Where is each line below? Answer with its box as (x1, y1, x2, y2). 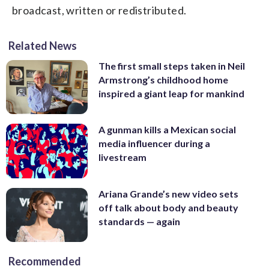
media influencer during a (98, 138, 210, 150)
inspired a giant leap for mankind (98, 87, 244, 99)
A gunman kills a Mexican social (98, 124, 236, 136)
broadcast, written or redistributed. (12, 3, 187, 17)
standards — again (98, 215, 180, 227)
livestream (98, 151, 147, 163)
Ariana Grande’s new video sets (98, 187, 238, 199)
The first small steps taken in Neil (98, 59, 245, 71)
